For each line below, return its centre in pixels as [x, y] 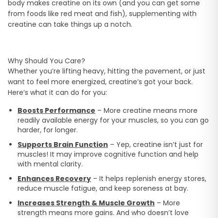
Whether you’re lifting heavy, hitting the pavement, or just [107, 71]
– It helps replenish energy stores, [149, 179]
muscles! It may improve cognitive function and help [108, 154]
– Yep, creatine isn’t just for [155, 145]
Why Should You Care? [46, 61]
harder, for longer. [48, 130]
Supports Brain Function [63, 145]
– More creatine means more [146, 111]
